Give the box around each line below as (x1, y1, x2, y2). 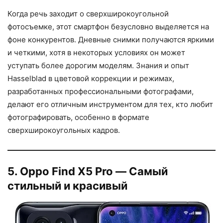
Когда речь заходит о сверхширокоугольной (7, 8, 169, 18)
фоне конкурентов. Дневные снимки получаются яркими (7, 34, 214, 44)
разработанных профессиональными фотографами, (7, 86, 194, 96)
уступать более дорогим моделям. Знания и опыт (7, 60, 189, 70)
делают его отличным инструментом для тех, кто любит (7, 99, 213, 109)
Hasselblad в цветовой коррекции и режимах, (7, 73, 174, 83)
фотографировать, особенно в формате (7, 112, 149, 122)
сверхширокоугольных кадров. (7, 125, 120, 135)
